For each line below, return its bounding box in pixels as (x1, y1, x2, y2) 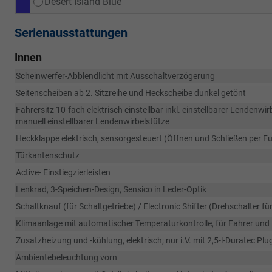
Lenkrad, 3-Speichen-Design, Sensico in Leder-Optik (16, 185, 206, 194)
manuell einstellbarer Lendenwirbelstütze (16, 117, 169, 126)
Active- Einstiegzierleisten (16, 168, 110, 177)
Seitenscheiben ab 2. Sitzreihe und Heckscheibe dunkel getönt (16, 88, 246, 98)
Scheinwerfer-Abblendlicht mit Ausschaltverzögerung (16, 71, 215, 81)
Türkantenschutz (16, 151, 80, 160)
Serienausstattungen (15, 25, 127, 40)
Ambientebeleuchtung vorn (16, 253, 117, 262)
